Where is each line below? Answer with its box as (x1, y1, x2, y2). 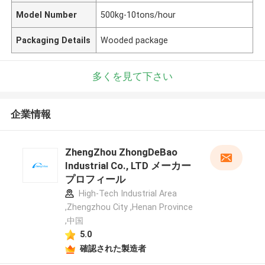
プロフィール (64, 173, 125, 186)
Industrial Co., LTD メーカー (64, 160, 191, 172)
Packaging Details (16, 35, 91, 45)
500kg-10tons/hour (101, 9, 176, 20)
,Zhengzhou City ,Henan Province (64, 202, 193, 212)
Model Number (16, 9, 77, 20)
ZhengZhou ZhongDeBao (64, 146, 177, 159)
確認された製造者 (79, 243, 146, 253)
